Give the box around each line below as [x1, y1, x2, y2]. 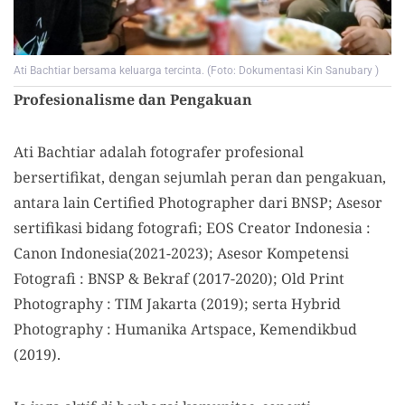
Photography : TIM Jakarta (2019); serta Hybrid [14, 294, 341, 315]
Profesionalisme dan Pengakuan [14, 89, 252, 110]
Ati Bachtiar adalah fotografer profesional [14, 142, 304, 163]
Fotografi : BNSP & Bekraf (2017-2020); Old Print [14, 268, 344, 289]
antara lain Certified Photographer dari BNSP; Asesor [14, 193, 382, 213]
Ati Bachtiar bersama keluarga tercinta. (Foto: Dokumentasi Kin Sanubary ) [14, 64, 379, 78]
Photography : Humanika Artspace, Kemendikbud [14, 319, 357, 340]
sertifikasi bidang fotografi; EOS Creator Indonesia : [14, 218, 371, 239]
